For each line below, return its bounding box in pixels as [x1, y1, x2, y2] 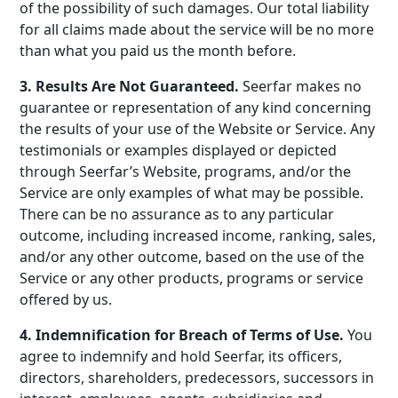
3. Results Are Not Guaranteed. [20, 76, 243, 96]
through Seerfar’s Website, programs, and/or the [20, 162, 352, 181]
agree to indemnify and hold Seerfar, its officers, [20, 346, 343, 366]
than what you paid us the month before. [20, 41, 297, 60]
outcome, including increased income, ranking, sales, [20, 226, 377, 245]
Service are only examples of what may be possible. [20, 183, 364, 203]
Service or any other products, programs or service [20, 268, 364, 288]
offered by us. [20, 290, 113, 309]
